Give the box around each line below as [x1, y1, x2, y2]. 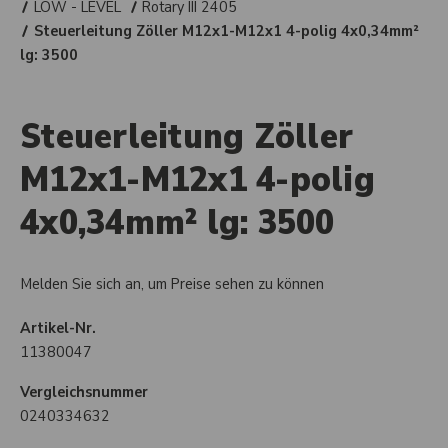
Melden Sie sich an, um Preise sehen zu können [20, 273, 324, 295]
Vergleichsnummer [20, 381, 148, 403]
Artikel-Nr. [20, 317, 96, 339]
